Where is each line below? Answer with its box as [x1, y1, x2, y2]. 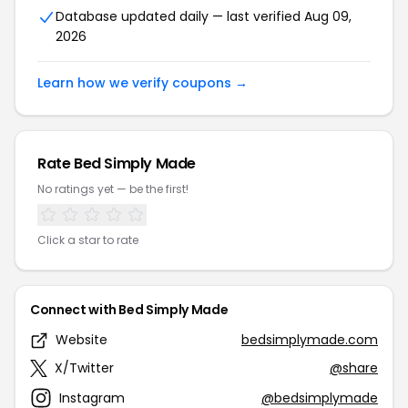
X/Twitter [55, 359, 114, 377]
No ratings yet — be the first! [37, 181, 189, 197]
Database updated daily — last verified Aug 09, [56, 7, 352, 25]
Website [56, 331, 107, 349]
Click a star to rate [37, 232, 138, 248]
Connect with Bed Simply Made [30, 301, 229, 319]
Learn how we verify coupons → [37, 74, 248, 92]
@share [330, 359, 378, 377]
